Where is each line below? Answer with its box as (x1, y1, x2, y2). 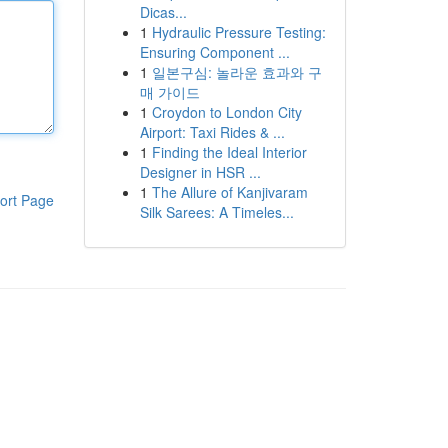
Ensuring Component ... (139, 42, 290, 62)
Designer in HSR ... (139, 162, 261, 182)
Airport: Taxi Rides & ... (139, 122, 285, 142)
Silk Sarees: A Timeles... (139, 202, 294, 222)
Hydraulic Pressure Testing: (151, 22, 326, 42)
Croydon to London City (151, 102, 302, 122)
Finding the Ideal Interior (151, 142, 307, 162)
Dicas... (139, 2, 187, 22)
